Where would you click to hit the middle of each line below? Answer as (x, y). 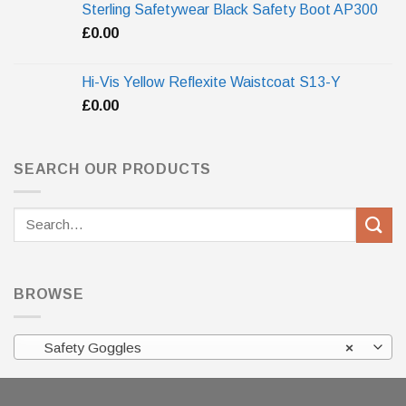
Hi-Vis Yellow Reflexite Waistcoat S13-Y (211, 82)
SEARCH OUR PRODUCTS (113, 169)
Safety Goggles (87, 347)
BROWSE (49, 295)
